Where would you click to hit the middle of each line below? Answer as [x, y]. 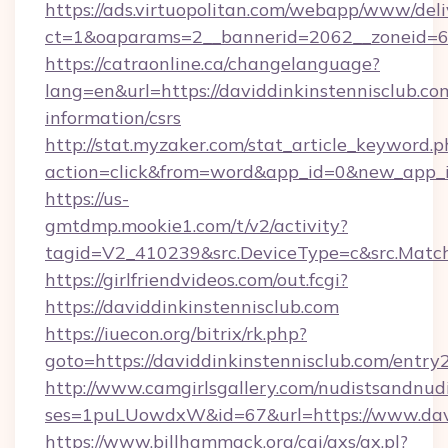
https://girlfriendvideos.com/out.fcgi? [196, 279]
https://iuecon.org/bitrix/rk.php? [176, 333]
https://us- [87, 198]
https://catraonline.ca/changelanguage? [212, 63]
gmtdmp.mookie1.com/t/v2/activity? [196, 225]
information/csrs [113, 117]
